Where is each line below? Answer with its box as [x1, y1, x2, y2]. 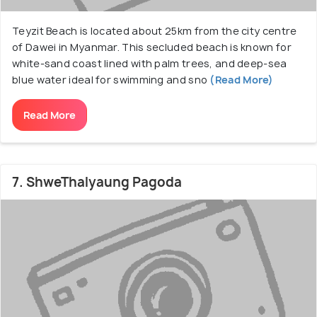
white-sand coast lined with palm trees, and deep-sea [12, 57, 287, 70]
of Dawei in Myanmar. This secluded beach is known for [12, 40, 292, 54]
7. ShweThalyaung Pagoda [12, 173, 182, 191]
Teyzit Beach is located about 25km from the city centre [12, 24, 297, 38]
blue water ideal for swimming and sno [12, 73, 208, 86]
